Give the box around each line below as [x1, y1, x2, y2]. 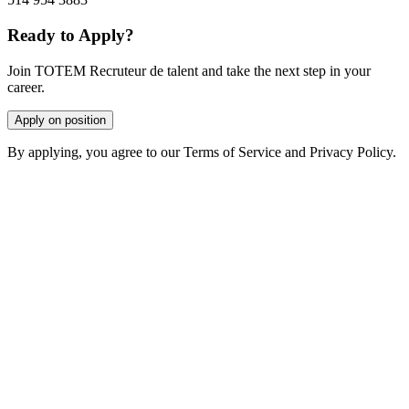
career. [7, 79, 45, 95]
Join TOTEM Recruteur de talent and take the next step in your [7, 62, 371, 79]
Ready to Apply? [7, 26, 134, 46]
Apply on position [15, 112, 106, 127]
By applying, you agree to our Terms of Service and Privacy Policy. [7, 143, 396, 160]
